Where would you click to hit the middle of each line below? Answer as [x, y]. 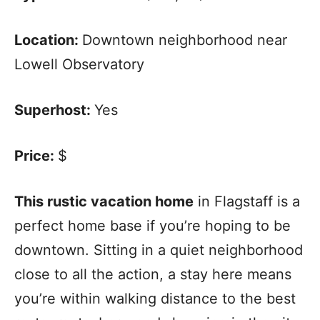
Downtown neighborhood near [185, 40]
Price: [36, 156]
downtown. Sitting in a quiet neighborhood [159, 250]
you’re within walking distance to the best [155, 299]
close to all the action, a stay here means [153, 275]
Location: [48, 40]
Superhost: [54, 110]
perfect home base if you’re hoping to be [152, 226]
